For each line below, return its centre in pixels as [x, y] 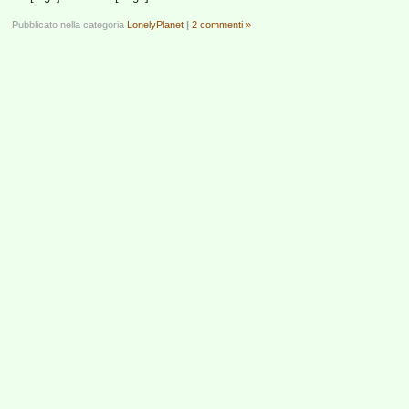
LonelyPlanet [155, 25]
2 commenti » [221, 25]
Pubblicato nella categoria [69, 25]
